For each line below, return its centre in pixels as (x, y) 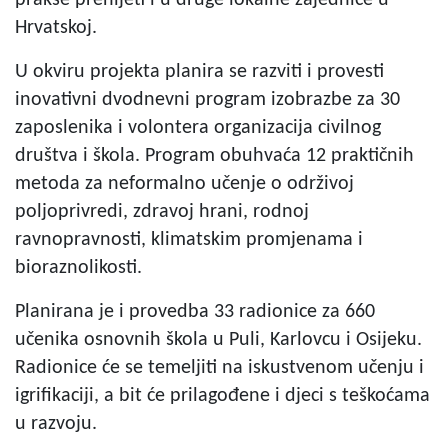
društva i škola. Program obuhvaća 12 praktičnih (214, 155)
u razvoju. (56, 423)
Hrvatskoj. (56, 27)
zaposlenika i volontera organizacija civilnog (198, 127)
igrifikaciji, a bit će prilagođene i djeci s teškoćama (222, 395)
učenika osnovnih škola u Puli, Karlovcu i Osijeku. (218, 339)
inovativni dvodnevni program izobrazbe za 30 (207, 99)
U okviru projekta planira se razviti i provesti (199, 71)
